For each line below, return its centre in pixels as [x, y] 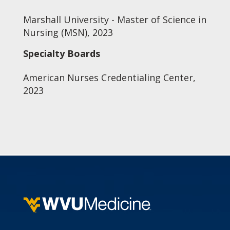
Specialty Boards [61, 53]
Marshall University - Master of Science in [114, 20]
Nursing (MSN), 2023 [68, 32]
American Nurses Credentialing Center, [109, 78]
